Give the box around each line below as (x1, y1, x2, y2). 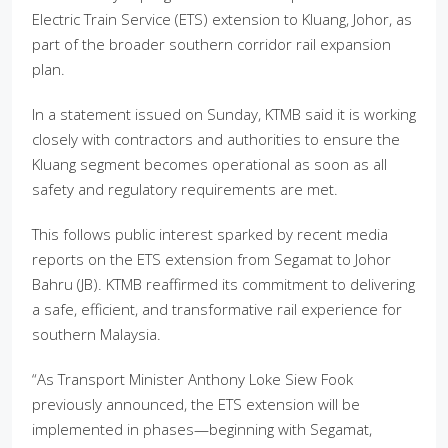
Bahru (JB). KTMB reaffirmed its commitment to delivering (32, 273, 415, 294)
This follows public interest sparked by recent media (32, 223, 388, 244)
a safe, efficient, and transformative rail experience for (32, 298, 402, 319)
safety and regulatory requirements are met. (32, 178, 338, 199)
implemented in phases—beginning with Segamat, (32, 418, 372, 439)
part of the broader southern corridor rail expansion (32, 33, 391, 54)
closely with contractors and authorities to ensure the (32, 128, 400, 149)
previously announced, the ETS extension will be (32, 393, 360, 414)
